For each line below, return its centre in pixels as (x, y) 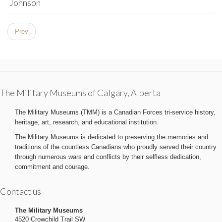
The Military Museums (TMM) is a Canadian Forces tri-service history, (115, 112)
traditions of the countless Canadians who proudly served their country (116, 147)
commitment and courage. (52, 167)
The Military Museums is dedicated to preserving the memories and (111, 137)
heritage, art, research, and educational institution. (87, 122)
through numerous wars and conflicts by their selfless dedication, (108, 157)
